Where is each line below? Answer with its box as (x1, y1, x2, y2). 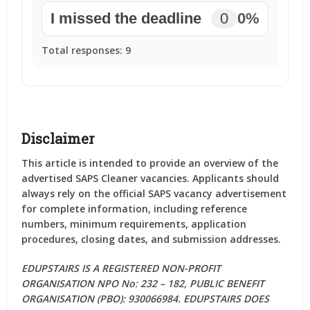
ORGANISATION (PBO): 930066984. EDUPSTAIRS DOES (21, 292, 270, 305)
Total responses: (42, 44, 126, 57)
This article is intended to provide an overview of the (21, 156, 279, 170)
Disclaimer (21, 129, 95, 147)
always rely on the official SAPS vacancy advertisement (21, 187, 287, 200)
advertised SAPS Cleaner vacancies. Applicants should (21, 172, 280, 185)
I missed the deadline (51, 10, 202, 27)
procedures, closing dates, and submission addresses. (21, 232, 282, 246)
